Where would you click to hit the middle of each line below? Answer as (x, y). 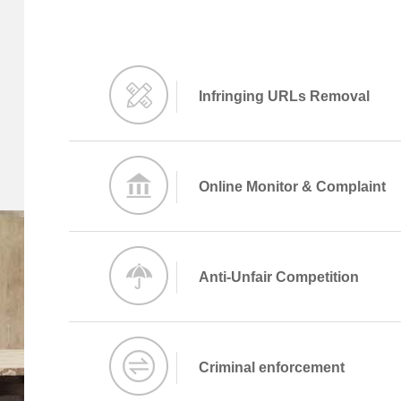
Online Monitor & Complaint (292, 187)
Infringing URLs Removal (284, 97)
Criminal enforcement (272, 368)
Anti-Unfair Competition (279, 277)
